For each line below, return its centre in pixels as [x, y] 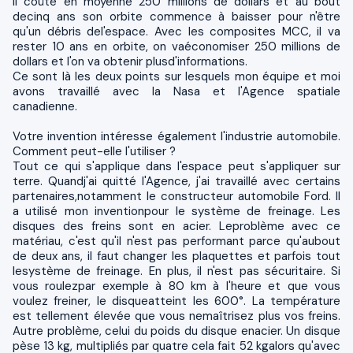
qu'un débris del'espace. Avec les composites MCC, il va [176, 31]
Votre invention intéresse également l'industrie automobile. [176, 136]
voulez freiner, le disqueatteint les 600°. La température [176, 301]
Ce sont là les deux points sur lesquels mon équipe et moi [176, 76]
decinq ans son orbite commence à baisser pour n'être [176, 16]
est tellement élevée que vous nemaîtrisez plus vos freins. [176, 316]
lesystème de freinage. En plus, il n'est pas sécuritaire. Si [176, 271]
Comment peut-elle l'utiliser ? [94, 151]
